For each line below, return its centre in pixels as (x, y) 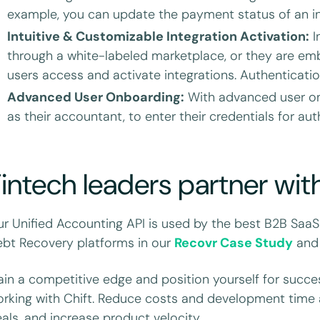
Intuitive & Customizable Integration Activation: (159, 36)
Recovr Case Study (234, 242)
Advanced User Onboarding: (96, 97)
